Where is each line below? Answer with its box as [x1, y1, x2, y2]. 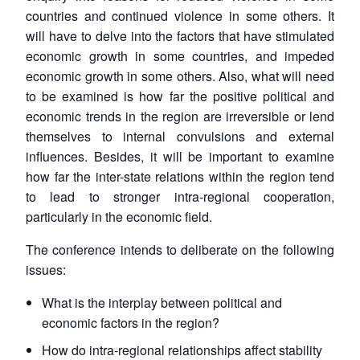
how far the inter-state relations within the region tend [26, 166, 334, 186]
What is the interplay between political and [42, 292, 282, 312]
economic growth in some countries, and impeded [26, 46, 334, 65]
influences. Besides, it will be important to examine [26, 146, 334, 166]
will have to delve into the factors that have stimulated [26, 26, 334, 45]
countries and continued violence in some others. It [26, 6, 334, 25]
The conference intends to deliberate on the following [26, 239, 334, 259]
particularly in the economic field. [26, 207, 212, 226]
